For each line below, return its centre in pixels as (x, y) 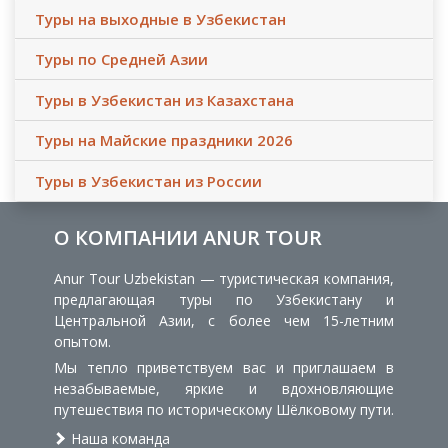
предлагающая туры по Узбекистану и (224, 299)
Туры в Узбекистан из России (148, 180)
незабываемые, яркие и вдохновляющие (224, 388)
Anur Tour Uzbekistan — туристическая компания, (224, 278)
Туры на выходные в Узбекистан (160, 18)
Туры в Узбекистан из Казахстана (164, 99)
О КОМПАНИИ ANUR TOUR (188, 237)
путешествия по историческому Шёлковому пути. (224, 409)
